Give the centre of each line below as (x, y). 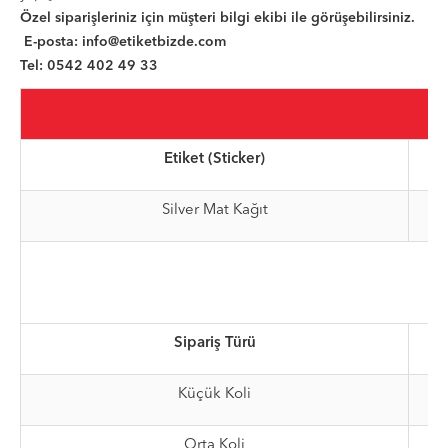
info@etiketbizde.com (154, 41)
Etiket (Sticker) (214, 159)
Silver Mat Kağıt (214, 210)
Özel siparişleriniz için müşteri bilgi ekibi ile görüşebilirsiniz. (217, 17)
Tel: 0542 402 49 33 (89, 65)
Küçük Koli (214, 394)
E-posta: (53, 41)
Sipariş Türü (214, 343)
